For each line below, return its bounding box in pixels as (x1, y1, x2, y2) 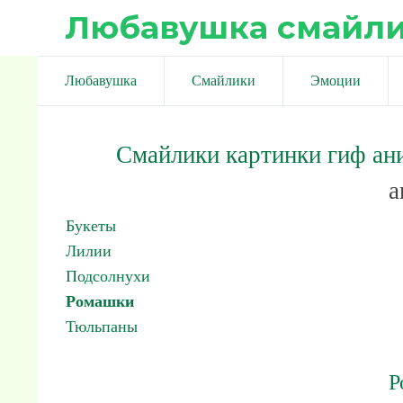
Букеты (66, 217, 116, 235)
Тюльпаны (66, 318, 138, 336)
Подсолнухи (66, 267, 150, 285)
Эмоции (310, 73, 361, 88)
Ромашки (66, 292, 134, 310)
